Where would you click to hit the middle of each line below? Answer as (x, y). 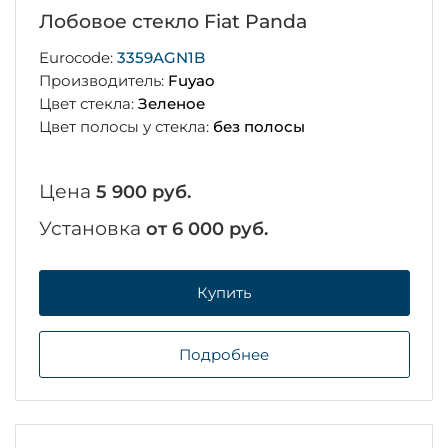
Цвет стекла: (88, 103)
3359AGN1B (160, 58)
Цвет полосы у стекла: (125, 126)
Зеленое (171, 103)
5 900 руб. (143, 191)
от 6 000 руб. (206, 228)
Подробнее (224, 354)
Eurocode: (77, 58)
